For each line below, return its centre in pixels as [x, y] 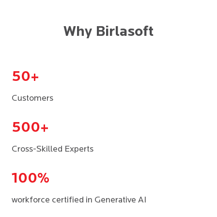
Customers [32, 98]
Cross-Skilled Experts [53, 149]
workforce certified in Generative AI [79, 200]
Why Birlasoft [108, 32]
